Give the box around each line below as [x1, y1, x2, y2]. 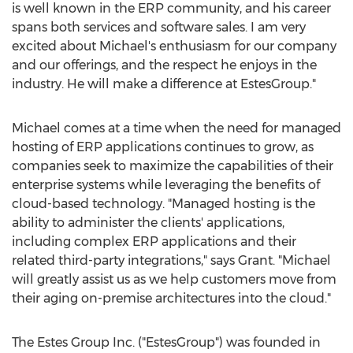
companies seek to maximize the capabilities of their [12, 158, 333, 173]
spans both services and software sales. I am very [12, 20, 306, 35]
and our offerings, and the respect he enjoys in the [12, 58, 317, 72]
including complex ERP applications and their [12, 234, 296, 249]
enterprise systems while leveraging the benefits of [12, 177, 320, 192]
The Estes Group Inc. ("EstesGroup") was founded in [12, 335, 321, 350]
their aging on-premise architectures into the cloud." [12, 291, 331, 306]
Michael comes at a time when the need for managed [12, 121, 341, 136]
